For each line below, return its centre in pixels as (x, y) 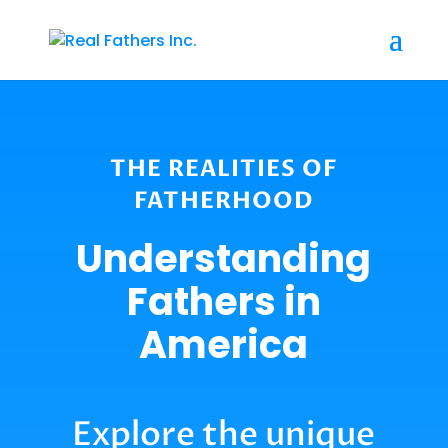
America (224, 344)
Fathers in (223, 301)
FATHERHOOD (223, 200)
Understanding (224, 258)
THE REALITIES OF (223, 168)
